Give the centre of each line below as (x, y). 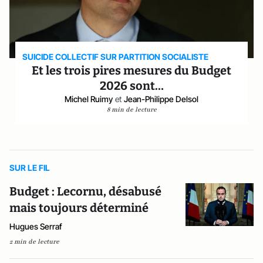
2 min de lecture (34, 242)
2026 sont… (131, 86)
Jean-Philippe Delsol (161, 99)
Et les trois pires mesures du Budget (131, 70)
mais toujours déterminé (79, 208)
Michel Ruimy (89, 99)
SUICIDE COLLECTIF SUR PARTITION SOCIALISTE (116, 57)
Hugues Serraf (36, 226)
